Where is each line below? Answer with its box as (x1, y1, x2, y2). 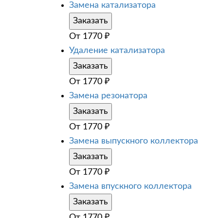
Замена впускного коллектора (69, 182, 192, 191)
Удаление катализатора (69, 46, 165, 55)
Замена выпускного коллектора (69, 136, 198, 145)
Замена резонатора (69, 91, 147, 100)
